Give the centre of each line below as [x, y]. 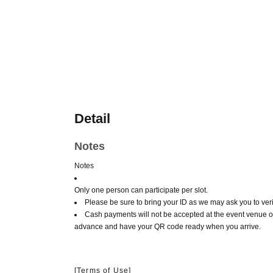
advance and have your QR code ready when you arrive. [168, 226]
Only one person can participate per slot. [141, 190]
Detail [92, 118]
